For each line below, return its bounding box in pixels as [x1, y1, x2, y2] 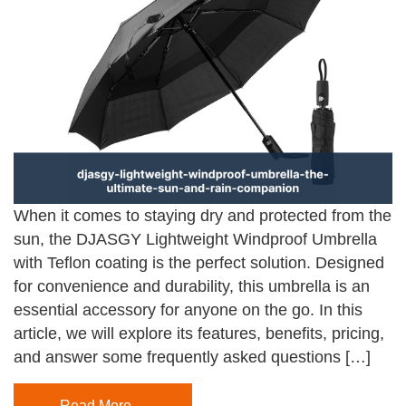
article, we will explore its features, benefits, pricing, [14, 324, 384, 343]
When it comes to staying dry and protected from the [14, 207, 391, 226]
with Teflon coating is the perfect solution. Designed [14, 254, 384, 273]
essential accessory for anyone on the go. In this [14, 301, 362, 320]
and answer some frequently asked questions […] [14, 348, 371, 367]
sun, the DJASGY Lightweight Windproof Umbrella [14, 230, 377, 249]
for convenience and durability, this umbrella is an [14, 277, 370, 296]
